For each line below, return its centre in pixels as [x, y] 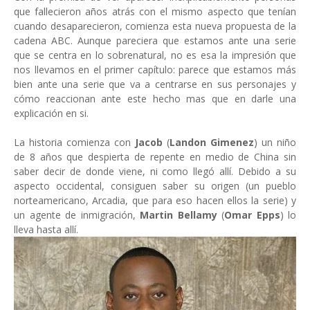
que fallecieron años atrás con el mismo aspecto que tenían [155, 11]
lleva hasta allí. [47, 229]
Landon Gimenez [212, 142]
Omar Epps [252, 215]
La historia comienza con [74, 142]
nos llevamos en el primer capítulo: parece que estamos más [155, 70]
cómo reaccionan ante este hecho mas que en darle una [155, 99]
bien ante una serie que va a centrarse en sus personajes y [155, 84]
